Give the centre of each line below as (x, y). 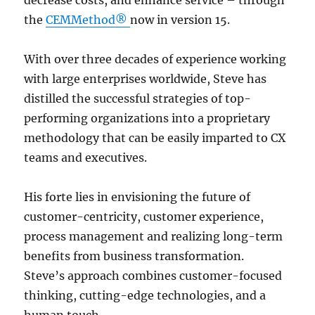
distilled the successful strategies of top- (138, 98)
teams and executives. (86, 157)
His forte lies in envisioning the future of (137, 197)
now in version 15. (180, 19)
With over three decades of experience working (155, 59)
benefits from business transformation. (134, 256)
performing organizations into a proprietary (147, 118)
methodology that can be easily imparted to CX (155, 137)
